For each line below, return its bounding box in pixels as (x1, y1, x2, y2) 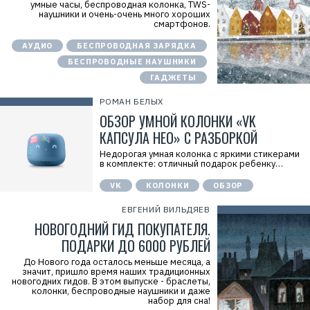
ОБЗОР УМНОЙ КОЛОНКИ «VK (100, 111, 257, 131)
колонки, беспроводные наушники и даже (31, 285, 210, 297)
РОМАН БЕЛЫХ (100, 96, 163, 107)
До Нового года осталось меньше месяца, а (23, 256, 210, 268)
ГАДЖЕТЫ (150, 73, 197, 82)
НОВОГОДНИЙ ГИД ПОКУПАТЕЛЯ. (34, 219, 210, 239)
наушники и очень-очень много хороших (38, 8, 210, 20)
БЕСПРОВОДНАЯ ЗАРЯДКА (77, 41, 197, 51)
